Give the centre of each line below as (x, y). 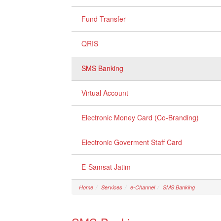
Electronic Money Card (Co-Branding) (140, 117)
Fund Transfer (104, 19)
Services (112, 187)
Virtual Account (105, 93)
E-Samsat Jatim (106, 167)
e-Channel (143, 187)
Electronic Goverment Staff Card (132, 142)
